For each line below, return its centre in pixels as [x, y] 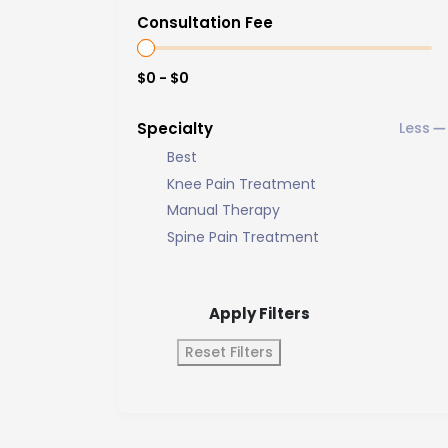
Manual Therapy [223, 210]
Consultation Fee [205, 22]
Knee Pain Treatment [241, 183]
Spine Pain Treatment [243, 236]
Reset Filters [229, 351]
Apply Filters [259, 313]
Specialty [175, 128]
